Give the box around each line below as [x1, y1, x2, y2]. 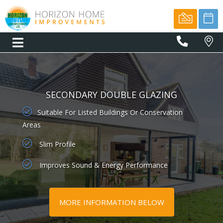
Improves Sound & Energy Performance [37, 160, 168, 170]
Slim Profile [37, 139, 76, 149]
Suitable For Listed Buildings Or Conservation [37, 107, 183, 117]
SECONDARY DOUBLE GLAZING [46, 88, 177, 101]
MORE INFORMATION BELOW [59, 197, 164, 207]
